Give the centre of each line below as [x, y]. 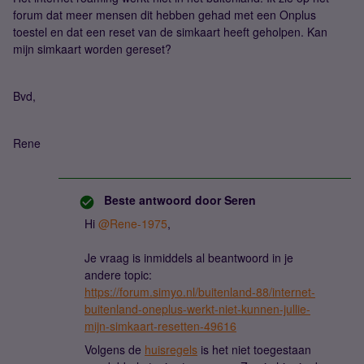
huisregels [171, 349]
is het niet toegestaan [254, 349]
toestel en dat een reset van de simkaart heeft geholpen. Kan [170, 32]
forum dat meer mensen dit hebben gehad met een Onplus [165, 15]
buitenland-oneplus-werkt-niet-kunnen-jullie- [197, 309]
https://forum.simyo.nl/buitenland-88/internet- [200, 292]
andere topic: [118, 275]
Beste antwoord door [162, 200]
